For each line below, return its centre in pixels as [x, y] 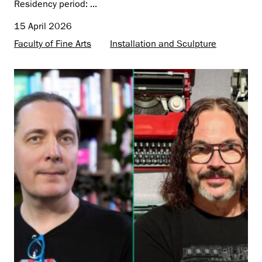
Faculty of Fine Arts [53, 44]
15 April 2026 [43, 26]
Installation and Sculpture [163, 44]
